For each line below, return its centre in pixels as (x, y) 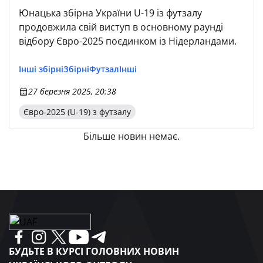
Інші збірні (41, 69)
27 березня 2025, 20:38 (72, 91)
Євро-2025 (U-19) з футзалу (77, 112)
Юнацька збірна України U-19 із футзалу (110, 13)
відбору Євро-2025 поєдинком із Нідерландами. (128, 41)
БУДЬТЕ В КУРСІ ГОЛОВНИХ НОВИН (94, 251)
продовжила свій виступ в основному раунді (121, 27)
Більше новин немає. (131, 136)
